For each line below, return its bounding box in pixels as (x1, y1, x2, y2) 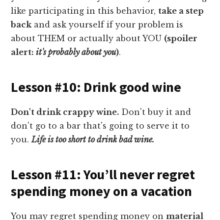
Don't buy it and (119, 107, 192, 117)
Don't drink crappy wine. (11, 107, 119, 117)
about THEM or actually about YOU (11, 33, 165, 43)
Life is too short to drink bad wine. (31, 134, 155, 144)
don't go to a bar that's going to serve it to (11, 120, 190, 131)
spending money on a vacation (11, 182, 192, 200)
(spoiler (164, 33, 198, 43)
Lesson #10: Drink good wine (11, 78, 181, 96)
